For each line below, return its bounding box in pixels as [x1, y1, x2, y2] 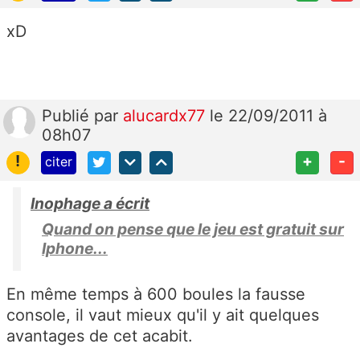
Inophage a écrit [31, 193, 149, 213]
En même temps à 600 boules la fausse [6, 284, 305, 304]
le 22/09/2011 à [210, 105, 327, 125]
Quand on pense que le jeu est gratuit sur [42, 219, 344, 239]
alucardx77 [123, 105, 210, 125]
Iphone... [42, 238, 108, 258]
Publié [42, 105, 94, 125]
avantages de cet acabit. [6, 325, 193, 346]
